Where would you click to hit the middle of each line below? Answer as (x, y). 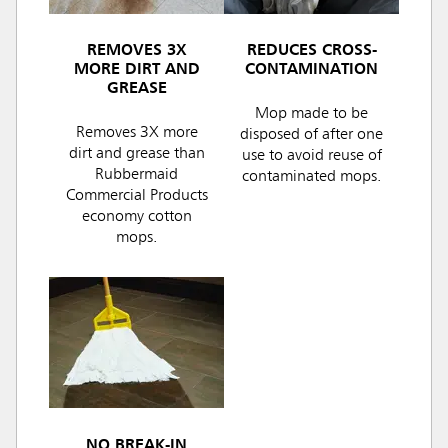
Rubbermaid (136, 175)
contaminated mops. (311, 177)
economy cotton (136, 217)
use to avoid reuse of (311, 156)
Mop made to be (311, 114)
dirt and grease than (136, 154)
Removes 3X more (136, 133)
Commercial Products (136, 196)
